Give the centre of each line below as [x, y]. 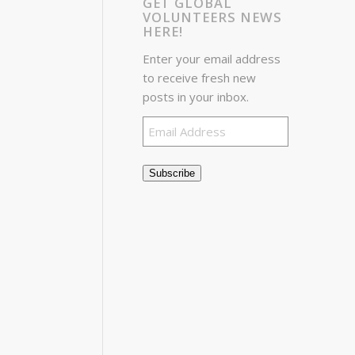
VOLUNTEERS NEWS [213, 17]
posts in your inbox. [196, 96]
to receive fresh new [200, 77]
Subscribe [172, 173]
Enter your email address [212, 58]
